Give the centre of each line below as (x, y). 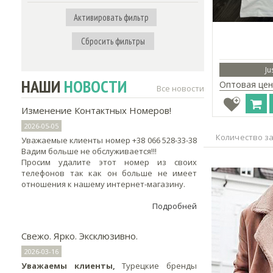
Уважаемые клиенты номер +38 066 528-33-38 (109, 140)
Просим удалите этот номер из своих (109, 162)
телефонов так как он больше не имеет (109, 173)
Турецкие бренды (160, 266)
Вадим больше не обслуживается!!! (89, 151)
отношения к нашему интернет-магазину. (104, 184)
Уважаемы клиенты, (72, 266)
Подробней (175, 206)
